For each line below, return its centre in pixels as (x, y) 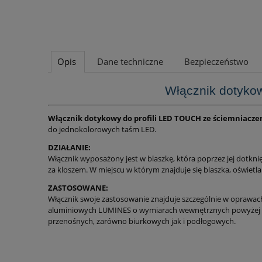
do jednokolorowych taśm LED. (102, 130)
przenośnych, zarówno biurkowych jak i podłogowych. (142, 221)
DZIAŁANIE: (69, 148)
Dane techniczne (130, 62)
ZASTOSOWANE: (78, 188)
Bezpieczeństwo (216, 62)
